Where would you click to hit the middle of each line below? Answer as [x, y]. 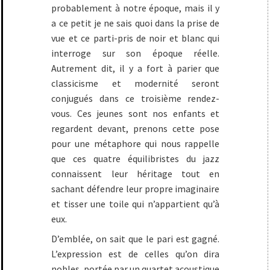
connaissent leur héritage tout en [136, 174]
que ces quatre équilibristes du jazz [136, 159]
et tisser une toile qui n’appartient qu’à [136, 204]
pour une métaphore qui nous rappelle [136, 144]
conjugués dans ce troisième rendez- [136, 99]
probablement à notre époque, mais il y [136, 8]
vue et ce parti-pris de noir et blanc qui [136, 38]
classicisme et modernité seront [136, 83]
